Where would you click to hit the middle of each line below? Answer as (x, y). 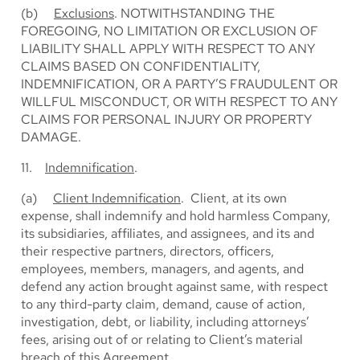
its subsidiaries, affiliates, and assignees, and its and (168, 233)
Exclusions (84, 13)
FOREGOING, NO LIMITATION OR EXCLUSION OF (170, 31)
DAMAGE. (51, 137)
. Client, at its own (234, 198)
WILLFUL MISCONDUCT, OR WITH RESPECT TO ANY (179, 102)
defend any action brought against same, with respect (174, 286)
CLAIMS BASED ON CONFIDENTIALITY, (141, 66)
